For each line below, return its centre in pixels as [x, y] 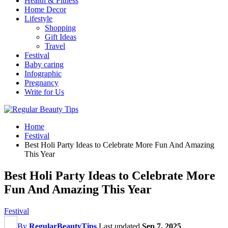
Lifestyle [38, 19]
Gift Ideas [61, 37]
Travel [55, 46]
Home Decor [45, 9]
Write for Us [44, 92]
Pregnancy [41, 83]
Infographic [43, 74]
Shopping [60, 28]
